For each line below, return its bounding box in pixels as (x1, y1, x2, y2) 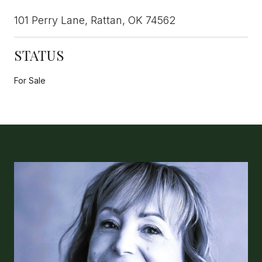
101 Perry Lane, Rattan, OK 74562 (14, 13, 175, 26)
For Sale (14, 75, 46, 85)
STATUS (14, 45, 64, 64)
